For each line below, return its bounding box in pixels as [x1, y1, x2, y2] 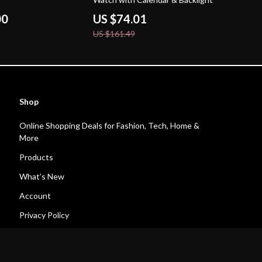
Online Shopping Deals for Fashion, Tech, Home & [19, 120, 200, 130]
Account [19, 191, 51, 201]
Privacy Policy [19, 210, 70, 220]
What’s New [19, 171, 65, 181]
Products [19, 152, 54, 162]
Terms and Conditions [19, 229, 101, 239]
